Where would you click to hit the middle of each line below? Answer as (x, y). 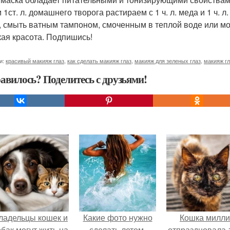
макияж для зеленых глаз (168, 60)
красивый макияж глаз (35, 60)
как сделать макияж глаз (99, 60)
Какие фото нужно (118, 217)
